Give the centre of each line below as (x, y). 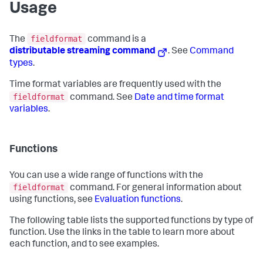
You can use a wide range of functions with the (106, 176)
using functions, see (52, 200)
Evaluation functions (138, 200)
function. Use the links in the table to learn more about (122, 233)
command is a (116, 40)
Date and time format (179, 98)
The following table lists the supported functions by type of (131, 222)
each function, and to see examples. (84, 245)
